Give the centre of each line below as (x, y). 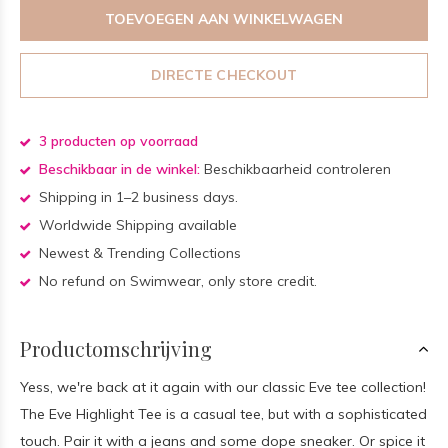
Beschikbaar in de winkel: (119, 169)
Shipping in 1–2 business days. (136, 197)
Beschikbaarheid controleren (297, 169)
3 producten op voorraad (116, 141)
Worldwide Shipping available (136, 225)
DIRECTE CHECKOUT (224, 75)
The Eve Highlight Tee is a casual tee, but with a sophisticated (223, 414)
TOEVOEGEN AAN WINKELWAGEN (224, 18)
